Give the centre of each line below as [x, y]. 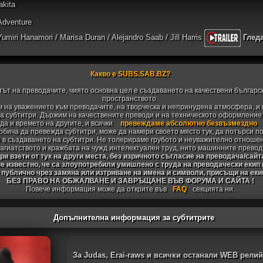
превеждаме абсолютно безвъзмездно [188, 123]
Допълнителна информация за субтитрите [134, 218]
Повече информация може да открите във [96, 189]
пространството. [130, 99]
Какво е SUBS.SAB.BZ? [130, 74]
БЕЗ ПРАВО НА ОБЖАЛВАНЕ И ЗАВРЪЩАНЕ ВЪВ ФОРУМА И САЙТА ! [130, 181]
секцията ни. [213, 189]
